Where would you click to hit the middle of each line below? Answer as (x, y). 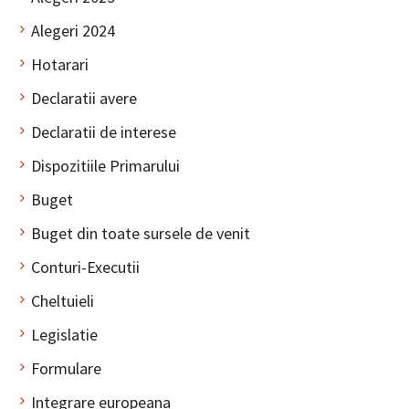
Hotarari (59, 65)
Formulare (66, 369)
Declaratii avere (84, 99)
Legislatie (64, 335)
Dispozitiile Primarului (105, 166)
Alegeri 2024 (73, 31)
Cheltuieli (62, 301)
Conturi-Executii (85, 267)
